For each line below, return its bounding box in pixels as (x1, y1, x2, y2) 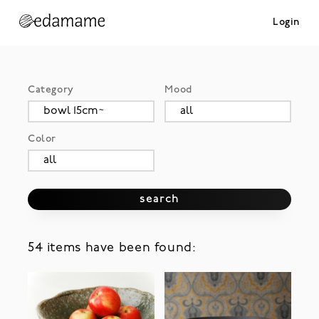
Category (27, 85, 74, 95)
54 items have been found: (27, 241, 197, 255)
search (140, 194, 179, 205)
